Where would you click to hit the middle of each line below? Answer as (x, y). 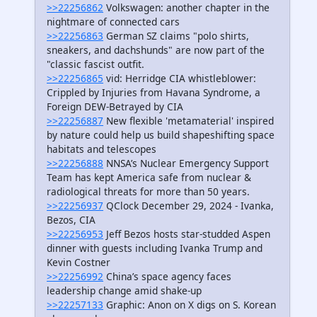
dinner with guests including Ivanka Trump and (155, 248)
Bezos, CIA (71, 219)
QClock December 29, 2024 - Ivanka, (189, 205)
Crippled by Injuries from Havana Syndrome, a (154, 92)
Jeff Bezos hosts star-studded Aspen (187, 234)
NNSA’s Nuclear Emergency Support (186, 163)
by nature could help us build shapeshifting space (161, 134)
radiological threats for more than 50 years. (148, 191)
